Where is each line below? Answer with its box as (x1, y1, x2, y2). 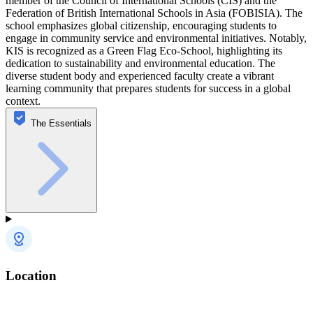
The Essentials (31, 117, 92, 129)
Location (6, 268, 57, 283)
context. (6, 94, 41, 107)
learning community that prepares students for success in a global (6, 82, 291, 94)
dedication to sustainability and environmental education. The (6, 57, 275, 69)
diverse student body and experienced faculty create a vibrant (6, 69, 274, 82)
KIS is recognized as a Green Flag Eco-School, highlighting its (6, 44, 282, 57)
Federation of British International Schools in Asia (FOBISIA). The (6, 6, 303, 19)
